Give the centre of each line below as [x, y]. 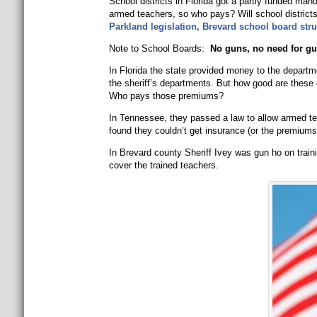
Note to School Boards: [158, 48]
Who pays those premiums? [166, 96]
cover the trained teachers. [163, 165]
